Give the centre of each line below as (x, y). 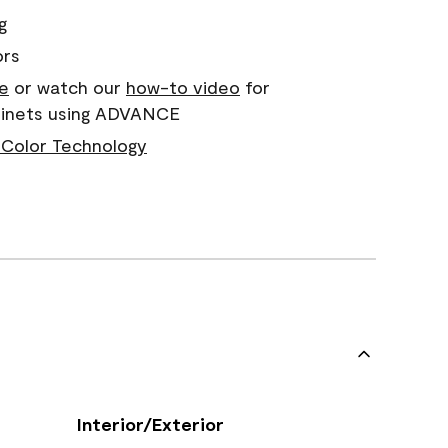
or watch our (67, 87)
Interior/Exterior (150, 424)
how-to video (182, 87)
